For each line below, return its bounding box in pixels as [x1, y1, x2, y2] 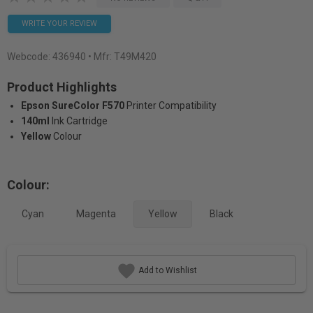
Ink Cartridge [52, 115, 108, 126]
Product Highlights [7, 80, 117, 94]
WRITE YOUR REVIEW [22, 19, 97, 28]
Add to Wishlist [136, 265, 197, 275]
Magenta [76, 208, 116, 219]
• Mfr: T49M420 [88, 51, 156, 62]
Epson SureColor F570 [21, 100, 124, 111]
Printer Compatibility [126, 100, 217, 111]
